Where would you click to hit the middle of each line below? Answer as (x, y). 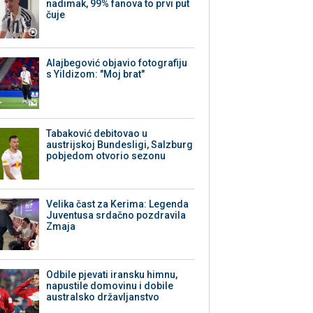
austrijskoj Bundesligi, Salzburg (120, 145)
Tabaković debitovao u (97, 134)
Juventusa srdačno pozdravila (116, 216)
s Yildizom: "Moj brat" (96, 74)
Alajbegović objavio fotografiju (117, 63)
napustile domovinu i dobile (110, 286)
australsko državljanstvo (103, 297)
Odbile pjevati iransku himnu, (112, 275)
